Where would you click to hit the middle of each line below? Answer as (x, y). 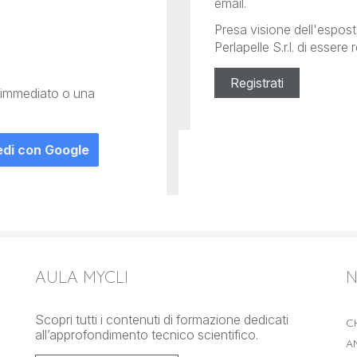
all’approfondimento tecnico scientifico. (147, 335)
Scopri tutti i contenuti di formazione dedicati (162, 320)
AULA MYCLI (82, 277)
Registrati (257, 83)
